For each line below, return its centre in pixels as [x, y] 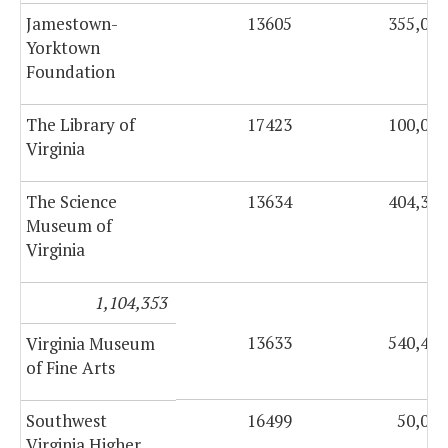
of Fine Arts [70, 368]
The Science [71, 202]
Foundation [70, 72]
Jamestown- [72, 24]
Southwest [66, 421]
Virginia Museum [90, 344]
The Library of [80, 125]
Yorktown [63, 48]
